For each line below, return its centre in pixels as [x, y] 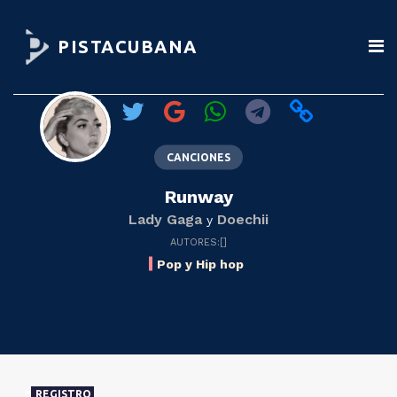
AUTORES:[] [198, 242]
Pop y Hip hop [200, 264]
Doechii [243, 219]
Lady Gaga [165, 219]
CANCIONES [198, 157]
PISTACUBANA [128, 47]
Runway [198, 196]
